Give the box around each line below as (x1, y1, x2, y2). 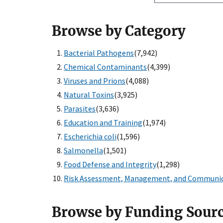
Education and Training (64, 117, 142, 128)
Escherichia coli (64, 131, 116, 142)
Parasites (64, 104, 96, 114)
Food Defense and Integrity (64, 159, 156, 170)
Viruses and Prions (64, 76, 125, 86)
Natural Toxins (64, 90, 114, 100)
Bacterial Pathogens (64, 48, 134, 58)
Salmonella (64, 145, 103, 156)
